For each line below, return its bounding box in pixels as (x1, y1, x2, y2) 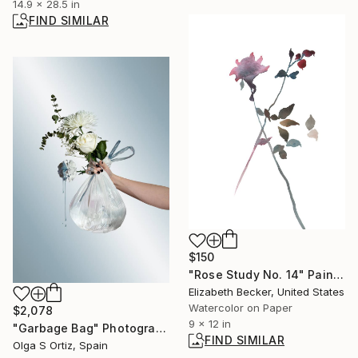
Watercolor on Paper (189, 301, 292, 315)
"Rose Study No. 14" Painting (332, 268, 344, 282)
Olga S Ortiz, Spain (13, 338, 108, 352)
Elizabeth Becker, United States (189, 285, 344, 299)
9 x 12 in (189, 317, 231, 331)
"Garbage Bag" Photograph (155, 320, 166, 335)
